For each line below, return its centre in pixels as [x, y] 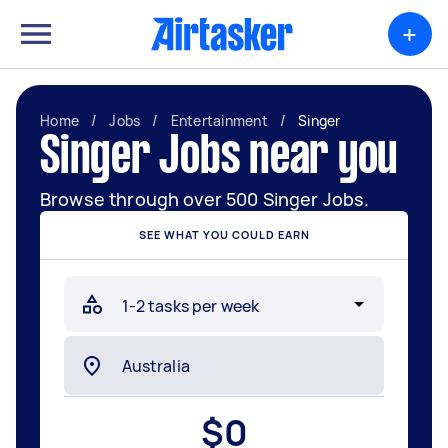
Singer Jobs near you [219, 159]
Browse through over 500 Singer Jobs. [205, 199]
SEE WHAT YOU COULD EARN [224, 234]
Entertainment [219, 120]
